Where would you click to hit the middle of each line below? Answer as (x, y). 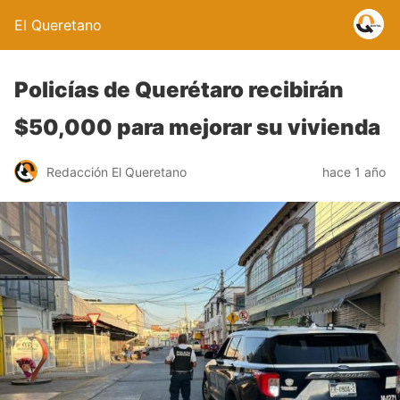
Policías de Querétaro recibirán (179, 90)
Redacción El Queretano (117, 171)
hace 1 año (354, 171)
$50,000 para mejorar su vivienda (197, 127)
